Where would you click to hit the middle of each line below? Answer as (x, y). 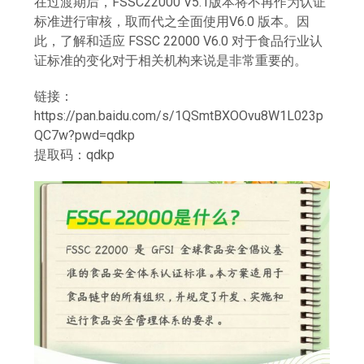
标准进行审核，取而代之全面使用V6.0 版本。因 (172, 21)
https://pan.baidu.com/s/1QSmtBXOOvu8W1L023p (179, 115)
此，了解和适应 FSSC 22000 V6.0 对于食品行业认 (179, 41)
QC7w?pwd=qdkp (85, 135)
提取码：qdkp (75, 154)
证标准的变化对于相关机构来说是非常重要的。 (171, 60)
